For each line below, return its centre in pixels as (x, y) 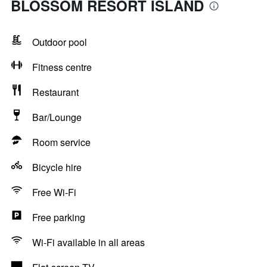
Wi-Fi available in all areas (89, 242)
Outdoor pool (60, 42)
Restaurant (55, 92)
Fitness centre (62, 67)
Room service (61, 142)
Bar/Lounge (57, 117)
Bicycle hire (57, 167)
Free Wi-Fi (54, 192)
